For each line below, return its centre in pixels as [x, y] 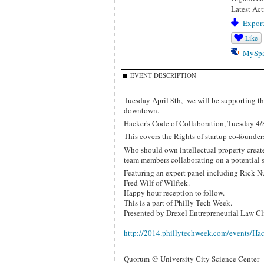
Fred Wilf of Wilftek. [156, 182]
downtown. [141, 110]
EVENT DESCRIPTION [163, 75]
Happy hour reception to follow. [174, 192]
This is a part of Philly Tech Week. [178, 202]
